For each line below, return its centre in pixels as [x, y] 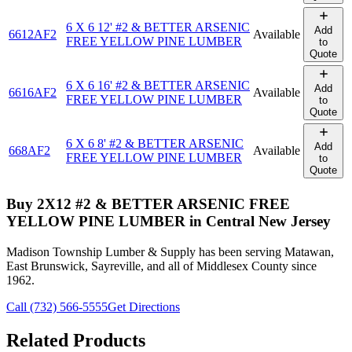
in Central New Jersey [258, 222]
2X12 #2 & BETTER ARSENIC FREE [163, 204]
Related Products [76, 340]
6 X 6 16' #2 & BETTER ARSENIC [158, 86]
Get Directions [144, 306]
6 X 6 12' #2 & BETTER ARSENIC [158, 27]
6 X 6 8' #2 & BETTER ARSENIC [155, 144]
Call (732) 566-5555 [57, 306]
